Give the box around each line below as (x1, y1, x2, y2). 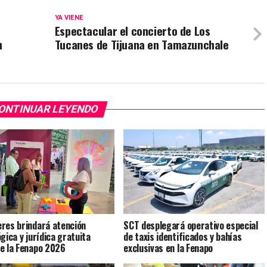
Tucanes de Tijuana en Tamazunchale (54, 36, 229, 53)
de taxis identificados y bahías (123, 229, 242, 244)
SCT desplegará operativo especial (123, 218, 258, 232)
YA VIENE (54, 14, 83, 21)
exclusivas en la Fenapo (123, 240, 213, 255)
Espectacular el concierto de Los (54, 22, 210, 39)
